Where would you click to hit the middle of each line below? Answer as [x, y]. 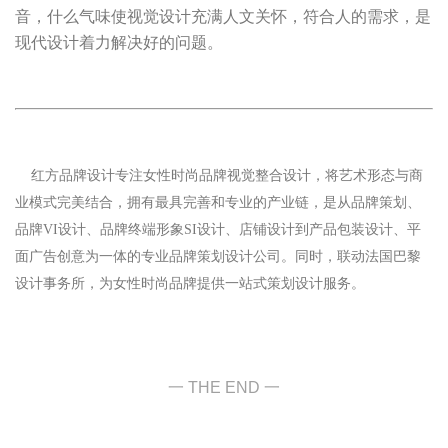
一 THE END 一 [224, 388]
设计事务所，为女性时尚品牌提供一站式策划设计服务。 [190, 284]
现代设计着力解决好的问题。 [119, 43]
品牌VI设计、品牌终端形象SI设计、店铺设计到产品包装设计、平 [218, 230]
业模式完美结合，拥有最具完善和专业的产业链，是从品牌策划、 [218, 203]
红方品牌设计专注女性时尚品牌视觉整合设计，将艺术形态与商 [219, 176]
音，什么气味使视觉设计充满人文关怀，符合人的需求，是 [223, 17]
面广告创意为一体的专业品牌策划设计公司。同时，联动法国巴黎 [218, 257]
